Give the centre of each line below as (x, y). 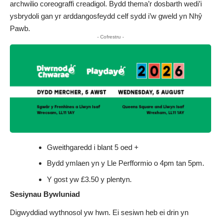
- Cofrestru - (110, 37)
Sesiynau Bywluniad (45, 194)
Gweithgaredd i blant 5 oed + (93, 147)
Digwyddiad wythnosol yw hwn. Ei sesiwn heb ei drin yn (99, 212)
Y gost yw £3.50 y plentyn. (89, 179)
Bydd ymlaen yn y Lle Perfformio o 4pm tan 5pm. (126, 163)
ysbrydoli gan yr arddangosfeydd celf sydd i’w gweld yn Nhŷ (106, 16)
